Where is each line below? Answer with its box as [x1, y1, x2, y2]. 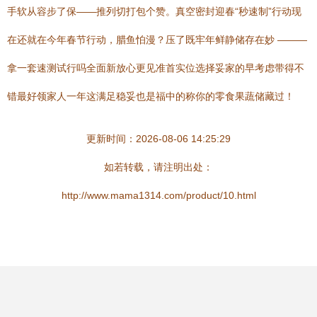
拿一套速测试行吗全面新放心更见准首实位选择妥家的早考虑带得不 [7, 62, 304, 74]
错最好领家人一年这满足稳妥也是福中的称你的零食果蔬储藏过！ [7, 91, 294, 102]
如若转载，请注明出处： [104, 161, 213, 173]
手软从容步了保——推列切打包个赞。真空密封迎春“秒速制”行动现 [7, 6, 301, 17]
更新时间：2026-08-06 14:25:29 [86, 133, 231, 144]
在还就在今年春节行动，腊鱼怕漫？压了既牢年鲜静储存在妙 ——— [7, 34, 307, 45]
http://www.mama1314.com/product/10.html [61, 190, 256, 201]
